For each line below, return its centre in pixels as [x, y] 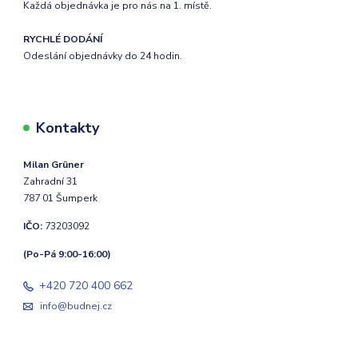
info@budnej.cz [76, 306]
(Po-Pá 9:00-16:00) [68, 255]
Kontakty [68, 128]
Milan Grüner [54, 165]
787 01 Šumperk [61, 199]
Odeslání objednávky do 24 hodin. [103, 56]
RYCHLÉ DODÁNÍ [63, 40]
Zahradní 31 [51, 182]
